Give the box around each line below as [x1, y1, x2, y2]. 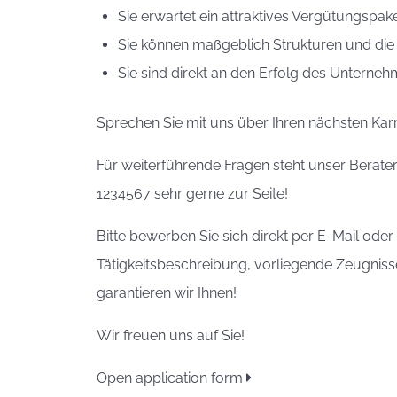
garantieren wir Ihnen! [97, 284, 244, 301]
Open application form [97, 369, 246, 386]
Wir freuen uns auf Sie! [97, 326, 245, 344]
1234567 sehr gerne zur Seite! [97, 184, 295, 202]
